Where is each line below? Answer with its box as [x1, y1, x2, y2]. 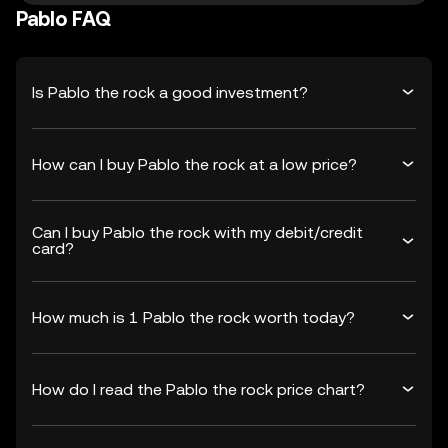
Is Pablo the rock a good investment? [32, 82, 308, 102]
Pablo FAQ [16, 7, 111, 31]
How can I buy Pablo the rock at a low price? [32, 154, 357, 174]
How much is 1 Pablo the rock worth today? [32, 307, 355, 327]
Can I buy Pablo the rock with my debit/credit [32, 223, 363, 242]
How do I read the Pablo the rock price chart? [32, 379, 365, 399]
